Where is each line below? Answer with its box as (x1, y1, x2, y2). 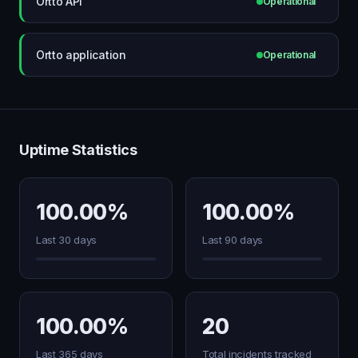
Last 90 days (202, 233, 264, 246)
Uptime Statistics (19, 141, 137, 158)
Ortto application (36, 47, 126, 62)
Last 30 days (36, 233, 97, 246)
